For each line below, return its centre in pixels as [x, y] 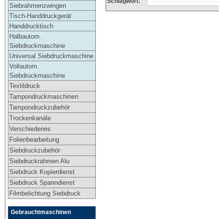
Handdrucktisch [31, 26]
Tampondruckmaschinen [44, 96]
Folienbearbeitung [34, 139]
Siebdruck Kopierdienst [42, 172]
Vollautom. [24, 66]
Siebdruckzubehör [34, 150]
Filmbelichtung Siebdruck [45, 193]
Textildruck [24, 86]
